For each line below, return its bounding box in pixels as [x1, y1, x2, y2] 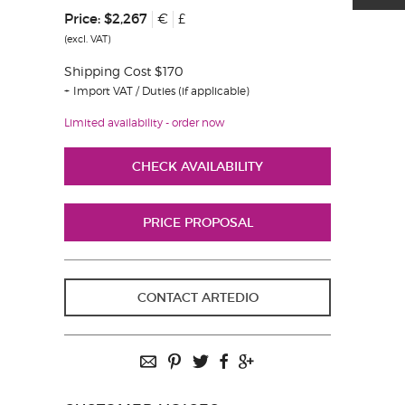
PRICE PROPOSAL [142, 214, 253, 231]
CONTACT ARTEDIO [137, 289, 259, 306]
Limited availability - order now [64, 116, 224, 129]
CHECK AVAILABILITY [132, 158, 263, 174]
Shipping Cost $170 [64, 63, 184, 79]
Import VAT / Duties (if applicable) [73, 84, 250, 98]
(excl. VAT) [64, 33, 111, 45]
